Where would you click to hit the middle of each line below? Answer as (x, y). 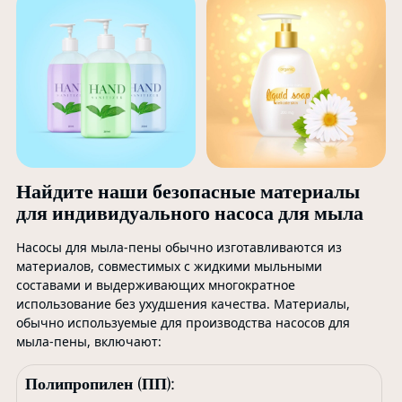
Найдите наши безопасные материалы (188, 192)
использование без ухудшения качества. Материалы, (183, 304)
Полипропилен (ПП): (99, 384)
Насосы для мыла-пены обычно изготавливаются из (179, 248)
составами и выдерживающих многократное (155, 285)
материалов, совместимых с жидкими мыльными (169, 267)
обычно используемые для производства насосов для (183, 323)
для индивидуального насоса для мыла (189, 214)
